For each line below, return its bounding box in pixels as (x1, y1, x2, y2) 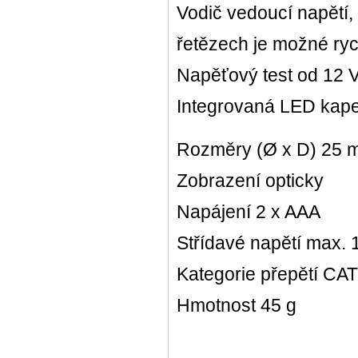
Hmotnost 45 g (177, 295, 296, 316)
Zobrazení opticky (177, 170, 324, 191)
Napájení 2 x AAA (177, 201, 320, 222)
